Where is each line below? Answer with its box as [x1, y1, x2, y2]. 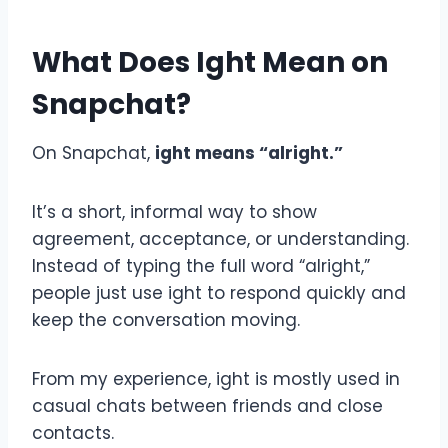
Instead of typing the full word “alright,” [32, 253, 370, 278]
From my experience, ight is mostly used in [32, 366, 400, 391]
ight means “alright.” [155, 140, 343, 165]
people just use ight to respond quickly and [32, 280, 406, 305]
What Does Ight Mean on [32, 42, 388, 82]
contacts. [32, 420, 114, 445]
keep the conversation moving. [32, 307, 300, 332]
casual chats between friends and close [32, 393, 383, 418]
